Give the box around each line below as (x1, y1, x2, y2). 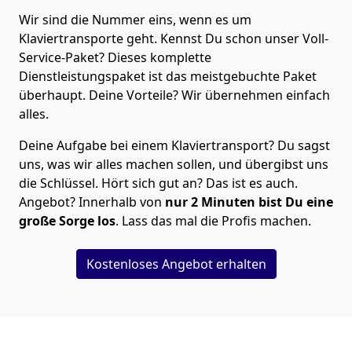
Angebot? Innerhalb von (19, 193, 165, 211)
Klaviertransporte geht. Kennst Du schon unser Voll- (19, 30, 328, 48)
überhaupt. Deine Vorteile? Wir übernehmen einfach (19, 86, 330, 104)
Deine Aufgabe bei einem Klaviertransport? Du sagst (19, 137, 330, 155)
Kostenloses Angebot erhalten (86, 255, 266, 273)
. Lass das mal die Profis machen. (115, 212, 311, 230)
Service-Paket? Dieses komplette (19, 49, 211, 67)
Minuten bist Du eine (201, 193, 333, 211)
